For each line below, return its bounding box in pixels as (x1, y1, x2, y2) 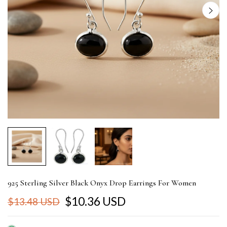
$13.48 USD (8, 196, 60, 207)
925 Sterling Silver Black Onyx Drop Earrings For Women (8, 178, 196, 188)
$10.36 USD (65, 194, 126, 208)
